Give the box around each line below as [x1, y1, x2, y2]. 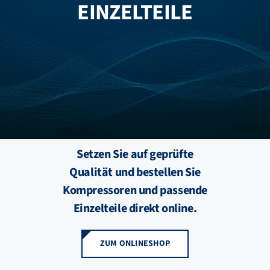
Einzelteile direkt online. [73, 199, 197, 217]
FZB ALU [14, 11, 49, 25]
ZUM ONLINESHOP [100, 237, 170, 250]
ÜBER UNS [14, 170, 57, 184]
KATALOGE [14, 130, 58, 144]
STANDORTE [14, 51, 66, 64]
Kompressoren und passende [62, 181, 207, 199]
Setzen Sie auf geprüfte [77, 145, 193, 163]
